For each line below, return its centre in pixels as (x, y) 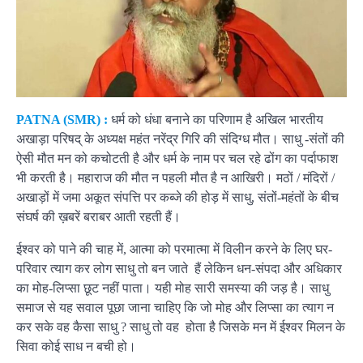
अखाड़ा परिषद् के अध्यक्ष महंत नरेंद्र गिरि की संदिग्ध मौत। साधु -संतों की (180, 139)
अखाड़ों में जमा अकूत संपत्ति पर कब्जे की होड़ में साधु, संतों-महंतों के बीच (177, 197)
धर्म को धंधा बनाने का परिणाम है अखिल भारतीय (216, 119)
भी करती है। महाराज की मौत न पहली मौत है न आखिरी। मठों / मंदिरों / (175, 177)
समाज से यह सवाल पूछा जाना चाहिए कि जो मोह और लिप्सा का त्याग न (175, 307)
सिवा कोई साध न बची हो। (76, 346)
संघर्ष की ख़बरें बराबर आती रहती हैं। (100, 216)
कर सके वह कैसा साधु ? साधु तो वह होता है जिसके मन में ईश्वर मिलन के (181, 327)
